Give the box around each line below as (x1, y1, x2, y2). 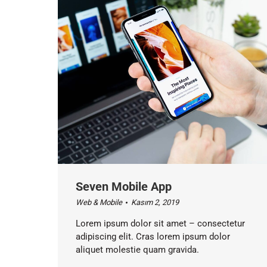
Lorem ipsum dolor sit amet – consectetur (76, 218, 245, 229)
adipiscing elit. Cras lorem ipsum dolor (76, 231, 230, 243)
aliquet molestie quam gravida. (76, 244, 199, 256)
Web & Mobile (76, 198, 122, 207)
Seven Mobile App (76, 179, 172, 194)
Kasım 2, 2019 (131, 198, 179, 207)
